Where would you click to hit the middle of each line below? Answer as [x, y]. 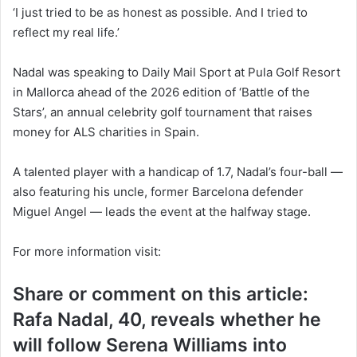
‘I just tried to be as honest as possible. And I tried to [160, 13]
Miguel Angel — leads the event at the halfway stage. [162, 212]
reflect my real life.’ [66, 33]
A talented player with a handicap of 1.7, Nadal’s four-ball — [178, 172]
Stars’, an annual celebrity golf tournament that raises [163, 112]
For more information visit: [87, 252]
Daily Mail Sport [186, 73]
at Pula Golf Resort [286, 73]
